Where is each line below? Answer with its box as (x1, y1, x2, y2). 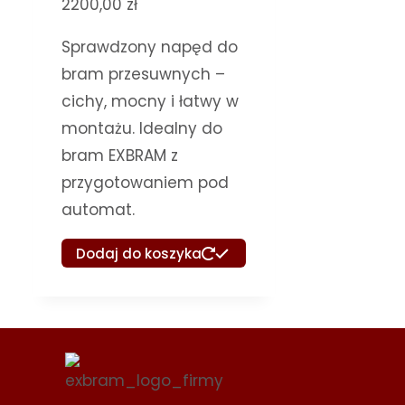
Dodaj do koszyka (75, 243, 202, 263)
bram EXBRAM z (61, 144, 178, 166)
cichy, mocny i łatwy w (61, 89, 239, 112)
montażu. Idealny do (61, 117, 222, 139)
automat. (61, 198, 135, 221)
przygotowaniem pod (61, 171, 229, 193)
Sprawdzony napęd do (61, 35, 238, 58)
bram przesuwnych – (61, 62, 225, 85)
